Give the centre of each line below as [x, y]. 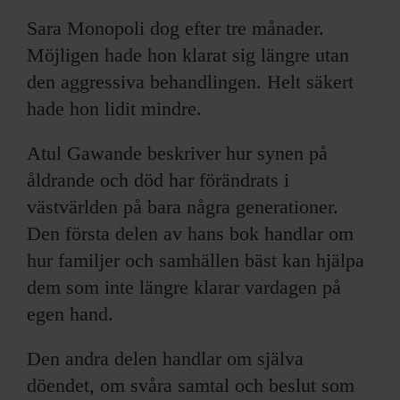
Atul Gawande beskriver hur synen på [177, 153]
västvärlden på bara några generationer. [183, 206]
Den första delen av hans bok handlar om [190, 233]
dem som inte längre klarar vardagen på [184, 287]
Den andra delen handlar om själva [165, 358]
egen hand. [70, 313]
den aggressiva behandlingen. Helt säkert [190, 81]
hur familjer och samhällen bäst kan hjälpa [196, 260]
